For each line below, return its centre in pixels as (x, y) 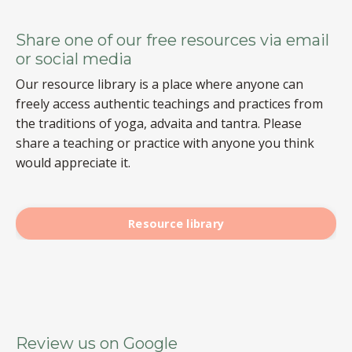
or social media (74, 59)
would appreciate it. (73, 162)
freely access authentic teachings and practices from (169, 103)
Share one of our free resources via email (172, 40)
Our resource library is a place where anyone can (159, 84)
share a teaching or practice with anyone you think (165, 143)
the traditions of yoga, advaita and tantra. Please (159, 123)
